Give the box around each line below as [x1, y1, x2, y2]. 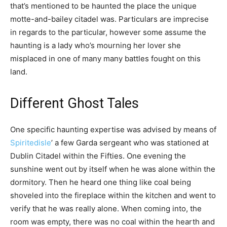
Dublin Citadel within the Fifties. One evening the [10, 150, 186, 161]
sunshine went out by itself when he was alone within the [10, 164, 215, 174]
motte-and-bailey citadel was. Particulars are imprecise [10, 14, 209, 24]
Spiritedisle [10, 137, 51, 147]
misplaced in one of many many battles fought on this [10, 53, 201, 63]
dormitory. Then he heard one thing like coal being [10, 177, 191, 187]
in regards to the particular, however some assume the [10, 27, 206, 37]
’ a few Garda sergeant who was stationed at [51, 137, 209, 147]
